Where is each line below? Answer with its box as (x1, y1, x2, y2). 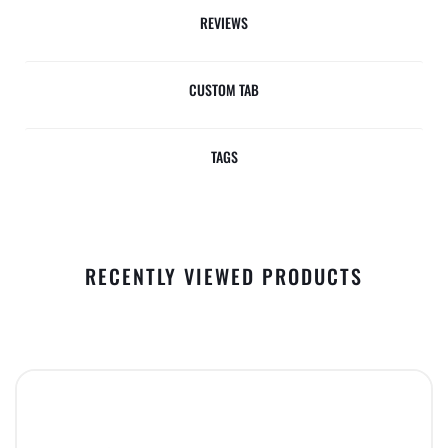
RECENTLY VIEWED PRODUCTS (85, 261, 363, 291)
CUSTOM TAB (189, 79, 259, 100)
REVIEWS (200, 12, 248, 33)
